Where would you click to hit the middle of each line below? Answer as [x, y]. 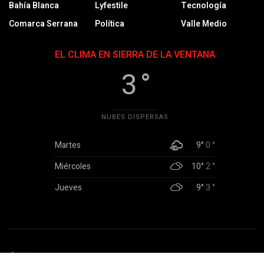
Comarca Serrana [43, 24]
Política [110, 24]
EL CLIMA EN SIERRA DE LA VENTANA [135, 55]
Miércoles [73, 167]
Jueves [68, 188]
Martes [68, 146]
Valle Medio [204, 24]
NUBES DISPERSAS [135, 117]
